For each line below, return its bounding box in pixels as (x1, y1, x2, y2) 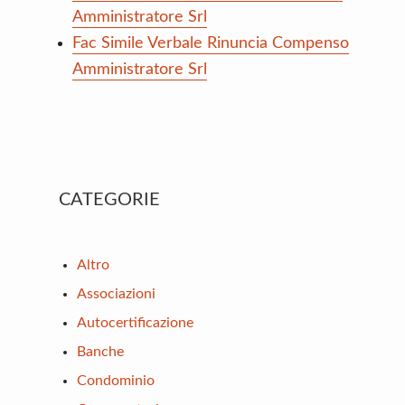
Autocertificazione (77, 315, 193, 330)
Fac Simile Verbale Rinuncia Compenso (72, 34, 349, 52)
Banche (77, 344, 124, 359)
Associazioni (77, 286, 155, 301)
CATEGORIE (59, 190, 160, 209)
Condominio (77, 372, 155, 388)
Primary (40, 175, 125, 202)
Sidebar (40, 207, 124, 233)
